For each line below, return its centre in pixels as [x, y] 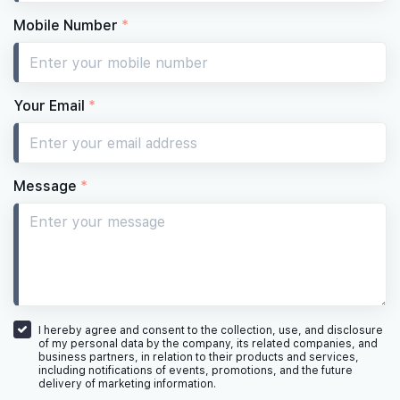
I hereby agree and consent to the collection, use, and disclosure [211, 331]
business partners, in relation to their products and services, [199, 358]
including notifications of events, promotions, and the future [196, 371]
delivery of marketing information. [127, 384]
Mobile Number [67, 25]
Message [47, 186]
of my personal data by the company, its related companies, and [208, 344]
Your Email [51, 106]
